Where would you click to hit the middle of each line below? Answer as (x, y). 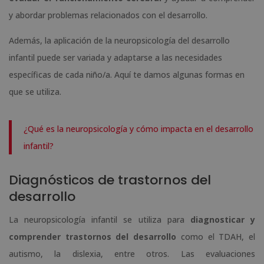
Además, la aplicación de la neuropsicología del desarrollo (119, 41)
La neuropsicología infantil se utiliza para (100, 220)
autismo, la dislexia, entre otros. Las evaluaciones (132, 254)
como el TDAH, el (216, 237)
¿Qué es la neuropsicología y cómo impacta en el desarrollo (138, 129)
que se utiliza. (35, 92)
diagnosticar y (223, 220)
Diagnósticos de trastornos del (110, 180)
